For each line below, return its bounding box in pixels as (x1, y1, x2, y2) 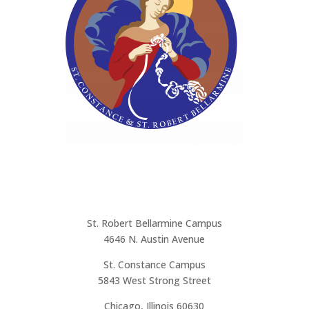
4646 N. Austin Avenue (103, 232, 206, 246)
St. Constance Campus (103, 257, 206, 271)
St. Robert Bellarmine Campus (86, 216, 222, 230)
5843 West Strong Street (97, 273, 211, 287)
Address (126, 169, 183, 190)
